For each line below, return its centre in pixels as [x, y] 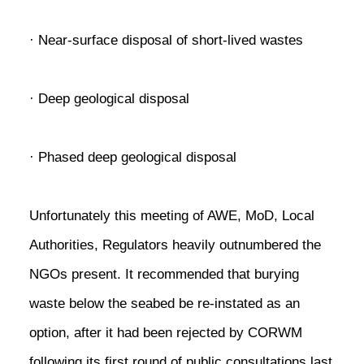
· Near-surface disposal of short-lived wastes [166, 39]
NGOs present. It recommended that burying [164, 273]
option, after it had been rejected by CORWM [166, 332]
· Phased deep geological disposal [133, 156]
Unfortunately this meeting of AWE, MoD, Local [172, 215]
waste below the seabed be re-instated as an [165, 303]
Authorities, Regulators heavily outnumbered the [175, 244]
